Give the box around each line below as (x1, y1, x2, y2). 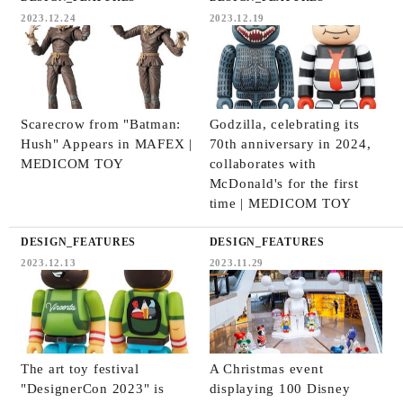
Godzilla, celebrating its (209, 116, 360, 131)
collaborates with (209, 156, 317, 171)
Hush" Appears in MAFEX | (20, 136, 193, 151)
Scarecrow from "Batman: (20, 116, 182, 131)
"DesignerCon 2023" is (20, 381, 165, 396)
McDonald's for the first (209, 175, 359, 191)
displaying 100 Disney (209, 381, 351, 396)
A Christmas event (209, 361, 324, 376)
